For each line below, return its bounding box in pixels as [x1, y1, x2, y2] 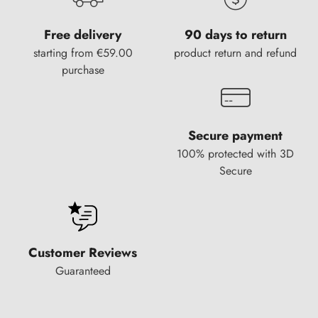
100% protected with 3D [177, 146, 294, 162]
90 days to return [184, 26, 287, 44]
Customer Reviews [28, 243, 137, 262]
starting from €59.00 [33, 45, 133, 61]
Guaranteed [55, 263, 111, 279]
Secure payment [188, 126, 283, 145]
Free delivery [44, 26, 121, 44]
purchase [61, 62, 104, 78]
